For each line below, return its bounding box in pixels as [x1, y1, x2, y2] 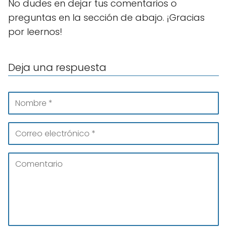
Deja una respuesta [8, 60, 106, 74]
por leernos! [8, 25, 62, 38]
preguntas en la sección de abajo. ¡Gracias [8, 11, 205, 24]
